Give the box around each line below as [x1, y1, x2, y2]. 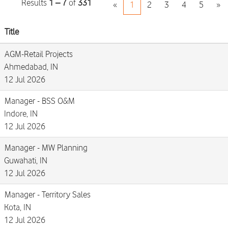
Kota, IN [4, 202, 31, 212]
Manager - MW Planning [5, 142, 88, 153]
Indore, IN [4, 108, 38, 119]
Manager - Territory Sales [5, 189, 91, 199]
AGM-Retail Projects [5, 49, 73, 59]
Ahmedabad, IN [4, 62, 58, 72]
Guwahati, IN [4, 155, 47, 165]
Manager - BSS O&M [5, 96, 75, 106]
